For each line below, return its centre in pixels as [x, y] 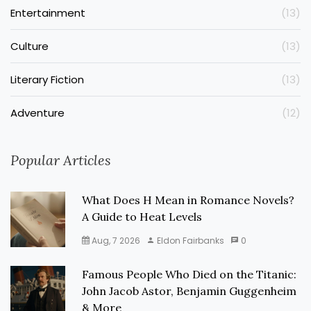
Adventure [37, 113]
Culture [30, 47]
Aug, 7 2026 [115, 241]
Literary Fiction [47, 80]
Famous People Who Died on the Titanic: [190, 275]
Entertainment [48, 13]
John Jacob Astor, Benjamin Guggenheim [190, 291]
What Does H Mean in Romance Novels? [188, 200]
